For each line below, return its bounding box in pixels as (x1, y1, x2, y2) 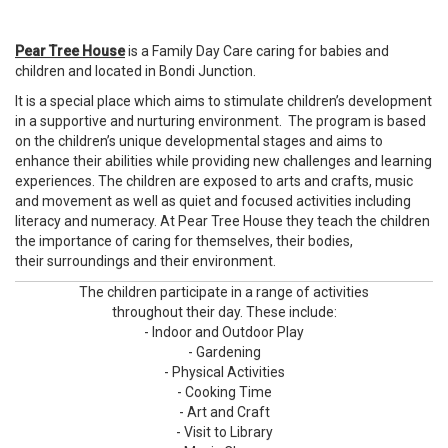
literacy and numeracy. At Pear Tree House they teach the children (15, 213, 430, 230)
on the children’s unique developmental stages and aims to (15, 133, 383, 150)
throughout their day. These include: (111, 304, 337, 321)
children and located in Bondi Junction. (15, 63, 256, 80)
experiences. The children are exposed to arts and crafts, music (15, 173, 413, 190)
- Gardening (187, 344, 261, 361)
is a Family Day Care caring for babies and (125, 43, 389, 60)
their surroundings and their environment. (15, 253, 276, 270)
